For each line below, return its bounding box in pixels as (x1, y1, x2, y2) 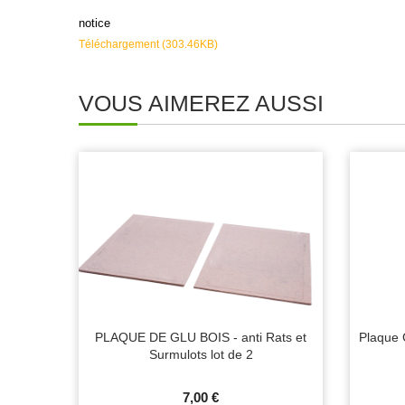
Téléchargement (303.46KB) (79, 38, 218, 51)
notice (79, 16, 110, 30)
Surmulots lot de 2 (148, 347, 253, 363)
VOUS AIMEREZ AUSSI (79, 90, 324, 116)
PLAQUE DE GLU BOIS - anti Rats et (95, 330, 306, 345)
